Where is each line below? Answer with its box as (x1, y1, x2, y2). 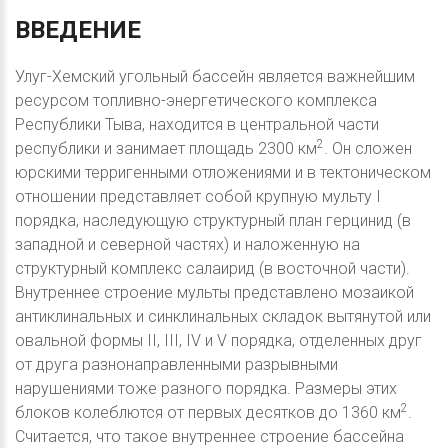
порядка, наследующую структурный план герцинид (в (15, 211, 411, 231)
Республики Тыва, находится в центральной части (15, 115, 379, 135)
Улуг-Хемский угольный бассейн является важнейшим (15, 67, 415, 87)
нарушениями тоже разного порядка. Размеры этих (15, 379, 397, 399)
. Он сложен (324, 139, 412, 159)
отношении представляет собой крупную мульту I (15, 187, 381, 207)
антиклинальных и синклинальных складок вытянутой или (15, 307, 431, 327)
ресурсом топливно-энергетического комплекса (15, 91, 377, 111)
